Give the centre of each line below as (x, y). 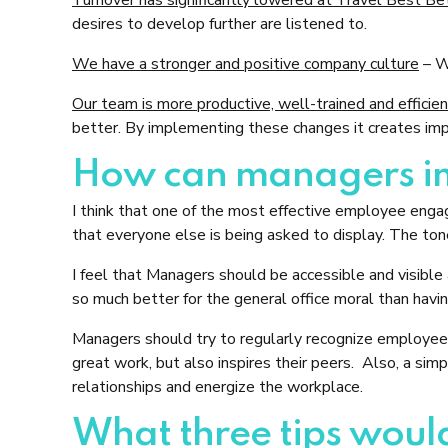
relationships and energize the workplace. (217, 387)
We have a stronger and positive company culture (245, 63)
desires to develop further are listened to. (219, 23)
